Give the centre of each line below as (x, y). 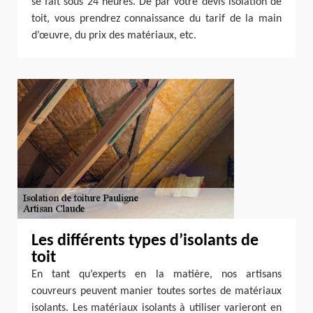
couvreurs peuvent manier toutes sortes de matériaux (156, 291)
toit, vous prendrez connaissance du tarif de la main (156, 19)
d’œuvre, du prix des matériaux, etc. (114, 36)
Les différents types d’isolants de (145, 241)
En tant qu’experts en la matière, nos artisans (156, 275)
